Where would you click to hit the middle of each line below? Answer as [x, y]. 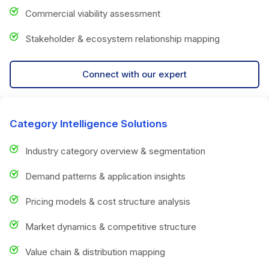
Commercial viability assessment [93, 13]
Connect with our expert [134, 74]
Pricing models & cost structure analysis [108, 201]
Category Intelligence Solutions [89, 123]
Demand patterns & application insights [105, 176]
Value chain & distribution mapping [95, 252]
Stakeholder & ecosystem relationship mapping [122, 38]
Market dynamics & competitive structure [111, 226]
